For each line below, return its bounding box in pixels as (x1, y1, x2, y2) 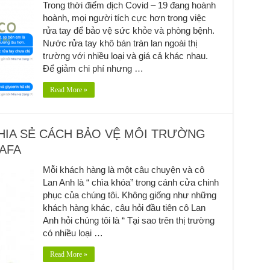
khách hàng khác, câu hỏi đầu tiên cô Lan (42, 202, 206, 213)
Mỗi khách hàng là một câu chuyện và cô (42, 164, 204, 175)
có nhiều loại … (42, 227, 103, 238)
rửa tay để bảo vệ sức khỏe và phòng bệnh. (42, 25, 215, 36)
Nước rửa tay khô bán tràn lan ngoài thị (42, 37, 197, 48)
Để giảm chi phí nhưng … (42, 63, 143, 74)
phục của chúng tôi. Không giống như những (42, 189, 216, 200)
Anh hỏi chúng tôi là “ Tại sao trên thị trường (42, 215, 215, 225)
